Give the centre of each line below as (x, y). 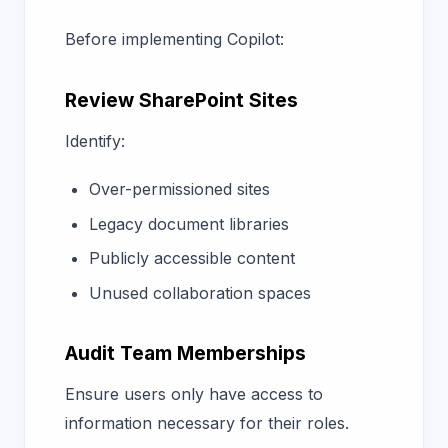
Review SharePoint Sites (181, 99)
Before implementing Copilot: (174, 38)
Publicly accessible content (192, 258)
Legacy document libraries (189, 223)
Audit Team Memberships (185, 352)
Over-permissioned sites (179, 189)
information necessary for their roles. (209, 423)
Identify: (95, 141)
